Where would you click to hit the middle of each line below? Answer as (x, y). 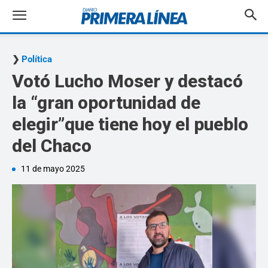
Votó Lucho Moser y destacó (127, 81)
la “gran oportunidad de (106, 103)
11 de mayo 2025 (53, 169)
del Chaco (52, 146)
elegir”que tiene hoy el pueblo (130, 124)
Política (37, 59)
